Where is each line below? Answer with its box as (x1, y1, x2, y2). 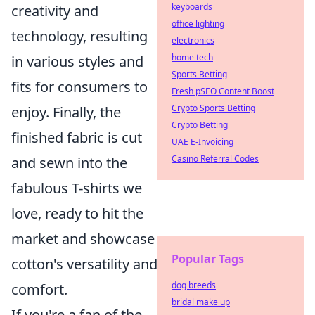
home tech (172, 51, 213, 63)
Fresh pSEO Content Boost (172, 85, 274, 97)
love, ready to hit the (11, 203, 143, 223)
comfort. (11, 279, 67, 299)
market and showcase (11, 229, 155, 248)
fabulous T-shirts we (11, 178, 142, 198)
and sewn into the (11, 153, 127, 172)
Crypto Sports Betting (172, 102, 255, 114)
